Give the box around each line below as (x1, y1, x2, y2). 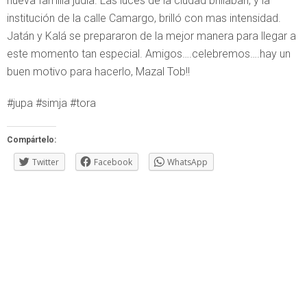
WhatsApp (167, 156, 208, 168)
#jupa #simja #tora (7, 96, 96, 110)
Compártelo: (7, 134, 56, 145)
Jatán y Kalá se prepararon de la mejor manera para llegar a (7, 29, 296, 42)
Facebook (94, 156, 132, 168)
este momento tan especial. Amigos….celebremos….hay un (7, 47, 291, 60)
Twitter (32, 156, 59, 168)
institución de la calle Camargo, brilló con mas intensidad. (7, 11, 281, 25)
